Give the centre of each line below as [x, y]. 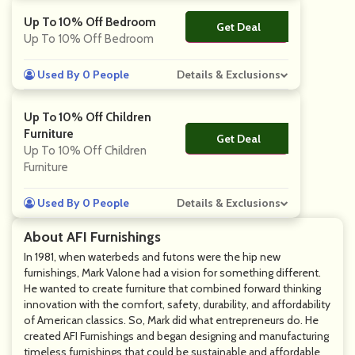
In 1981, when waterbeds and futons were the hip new [152, 257]
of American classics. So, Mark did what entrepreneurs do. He [171, 320]
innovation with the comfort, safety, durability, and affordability [177, 304]
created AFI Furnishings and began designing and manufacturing [176, 336]
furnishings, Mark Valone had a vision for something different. [172, 273]
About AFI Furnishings [92, 237]
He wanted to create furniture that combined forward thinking [172, 288]
